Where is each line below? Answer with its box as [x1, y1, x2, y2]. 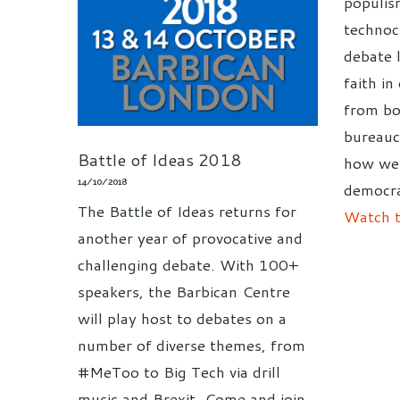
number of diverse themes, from [78, 333, 305, 355]
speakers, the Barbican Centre [78, 279, 290, 302]
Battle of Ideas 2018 [78, 146, 241, 171]
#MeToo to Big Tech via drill [78, 360, 280, 382]
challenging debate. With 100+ [78, 253, 299, 275]
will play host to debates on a [78, 306, 287, 329]
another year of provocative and [78, 226, 303, 248]
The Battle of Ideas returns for [78, 199, 296, 221]
